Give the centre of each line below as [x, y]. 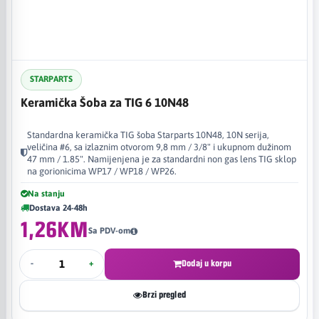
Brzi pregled [164, 295]
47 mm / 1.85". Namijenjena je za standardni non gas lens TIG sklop [162, 159]
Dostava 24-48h [58, 208]
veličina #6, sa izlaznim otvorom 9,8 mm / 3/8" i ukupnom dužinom [159, 147]
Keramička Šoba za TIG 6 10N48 [105, 102]
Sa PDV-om [109, 231]
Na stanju [46, 193]
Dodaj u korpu [206, 263]
